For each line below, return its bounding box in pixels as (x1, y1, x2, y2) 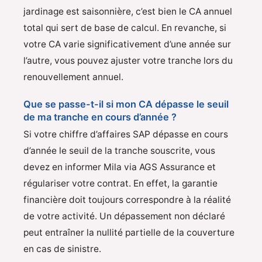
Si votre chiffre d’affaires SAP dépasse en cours (23, 129, 228, 140)
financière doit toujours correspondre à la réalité (23, 194, 231, 206)
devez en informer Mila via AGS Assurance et (23, 161, 216, 173)
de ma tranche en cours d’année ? (23, 111, 177, 123)
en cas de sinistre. (23, 243, 101, 255)
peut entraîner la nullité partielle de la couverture (23, 227, 235, 239)
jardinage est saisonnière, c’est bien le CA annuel (23, 5, 232, 17)
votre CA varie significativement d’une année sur (23, 38, 231, 50)
